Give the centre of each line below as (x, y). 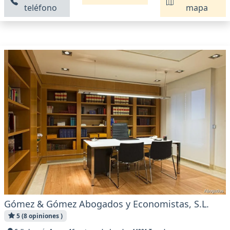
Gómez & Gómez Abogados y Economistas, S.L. (107, 204)
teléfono (41, 8)
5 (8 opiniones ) (39, 216)
